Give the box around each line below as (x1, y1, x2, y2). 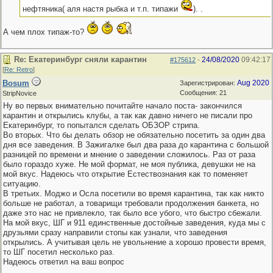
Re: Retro (4, 66, 33, 73)
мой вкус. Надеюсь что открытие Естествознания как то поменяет (3, 169, 248, 179)
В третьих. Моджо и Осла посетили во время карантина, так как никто (3, 189, 264, 198)
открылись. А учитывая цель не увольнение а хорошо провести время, (3, 238, 266, 247)
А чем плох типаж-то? (3, 27, 87, 37)
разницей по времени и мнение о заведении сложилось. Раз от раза (3, 150, 255, 159)
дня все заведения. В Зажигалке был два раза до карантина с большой (3, 140, 269, 149)
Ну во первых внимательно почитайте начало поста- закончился (3, 101, 242, 110)
